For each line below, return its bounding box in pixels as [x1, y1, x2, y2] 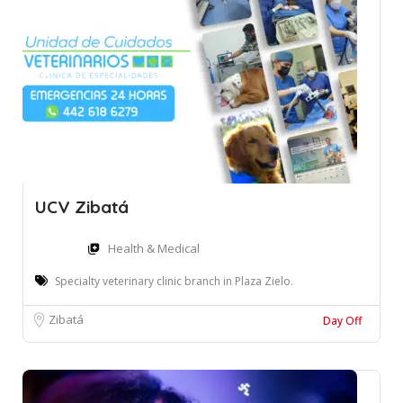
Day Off [323, 313, 362, 329]
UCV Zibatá [35, 196, 129, 219]
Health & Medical [108, 240, 200, 257]
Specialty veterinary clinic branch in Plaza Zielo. [55, 273, 293, 290]
